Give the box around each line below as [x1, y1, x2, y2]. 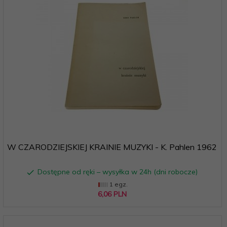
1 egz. [107, 180, 128, 188]
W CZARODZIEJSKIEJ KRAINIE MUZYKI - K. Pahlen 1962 [7, 141, 217, 152]
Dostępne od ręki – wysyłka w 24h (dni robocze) [37, 167, 198, 176]
